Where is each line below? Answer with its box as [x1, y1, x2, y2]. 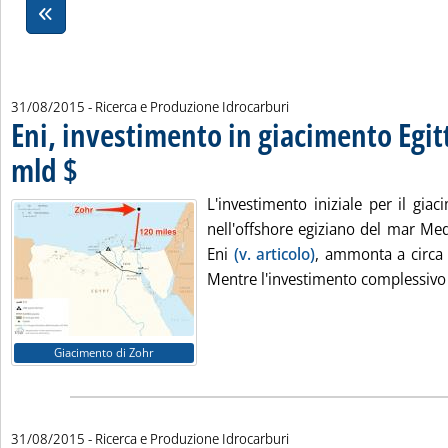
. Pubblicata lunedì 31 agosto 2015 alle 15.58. [77, 151, 296, 170]
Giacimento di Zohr [54, 344, 154, 361]
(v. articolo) [233, 243, 316, 265]
